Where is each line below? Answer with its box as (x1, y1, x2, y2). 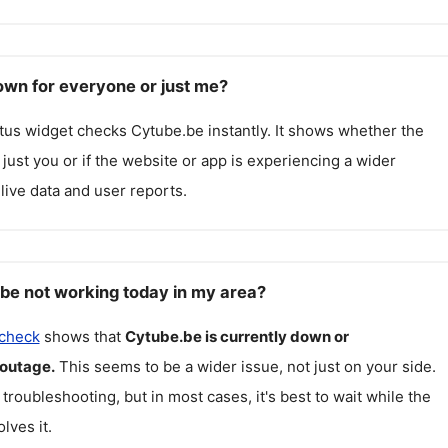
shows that (39, 326, 125, 346)
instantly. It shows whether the (203, 121, 424, 140)
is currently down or (204, 326, 349, 346)
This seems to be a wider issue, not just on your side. (58, 356, 436, 376)
